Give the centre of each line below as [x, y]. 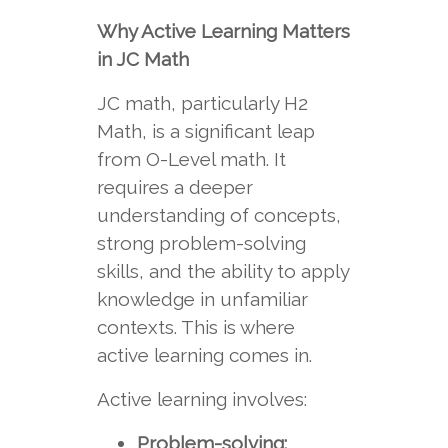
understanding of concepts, [218, 215]
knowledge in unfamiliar [202, 299]
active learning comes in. [204, 355]
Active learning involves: [201, 399]
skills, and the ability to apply [222, 271]
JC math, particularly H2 [202, 103]
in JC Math [142, 59]
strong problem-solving [201, 243]
